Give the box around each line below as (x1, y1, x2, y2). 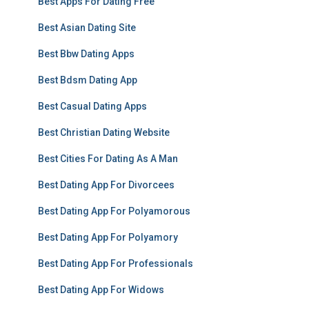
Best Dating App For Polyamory (38, 232, 178, 243)
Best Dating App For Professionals (38, 258, 193, 269)
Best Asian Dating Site (38, 22, 136, 33)
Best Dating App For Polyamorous (38, 206, 190, 217)
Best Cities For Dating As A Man (38, 153, 178, 164)
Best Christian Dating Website (38, 127, 170, 138)
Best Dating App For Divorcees (38, 179, 175, 190)
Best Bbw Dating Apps (38, 48, 134, 59)
